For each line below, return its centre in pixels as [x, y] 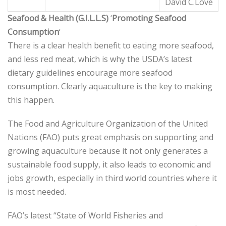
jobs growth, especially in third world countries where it [112, 178]
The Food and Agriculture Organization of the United [108, 124]
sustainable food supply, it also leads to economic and [109, 164]
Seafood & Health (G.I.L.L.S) [59, 18]
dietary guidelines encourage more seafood [90, 73]
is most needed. [37, 192]
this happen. [31, 100]
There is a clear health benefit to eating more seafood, [111, 45]
